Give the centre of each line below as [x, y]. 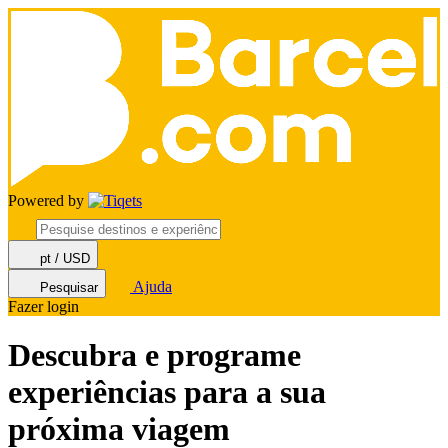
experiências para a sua [167, 392]
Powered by [48, 200]
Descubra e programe [154, 355]
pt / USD [65, 258]
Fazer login [43, 306]
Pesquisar [69, 287]
